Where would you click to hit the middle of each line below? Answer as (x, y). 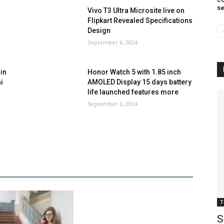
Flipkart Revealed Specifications (140, 21)
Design (99, 31)
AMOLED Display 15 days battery (140, 82)
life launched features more (133, 92)
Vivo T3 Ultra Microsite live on (136, 11)
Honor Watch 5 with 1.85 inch (134, 72)
